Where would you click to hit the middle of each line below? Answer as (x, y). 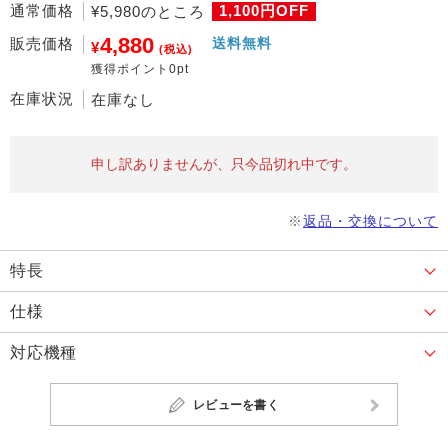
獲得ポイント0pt (140, 69)
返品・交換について (370, 221)
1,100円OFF (264, 10)
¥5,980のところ (148, 11)
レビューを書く (236, 405)
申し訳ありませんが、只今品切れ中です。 (224, 164)
